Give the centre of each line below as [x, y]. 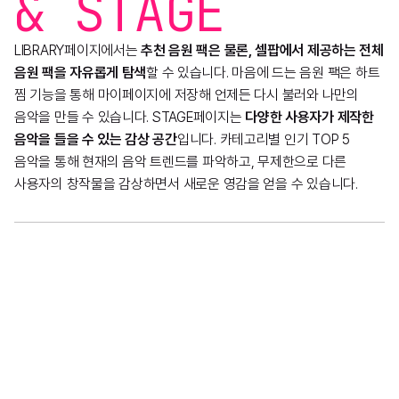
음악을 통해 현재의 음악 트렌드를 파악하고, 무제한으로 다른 [181, 161]
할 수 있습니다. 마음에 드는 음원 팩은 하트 [263, 72]
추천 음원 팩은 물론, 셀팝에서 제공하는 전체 [262, 50]
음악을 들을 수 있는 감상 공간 [96, 139]
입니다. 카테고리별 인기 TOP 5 [263, 139]
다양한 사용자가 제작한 [309, 117]
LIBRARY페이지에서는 [78, 50]
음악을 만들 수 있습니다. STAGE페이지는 [130, 117]
